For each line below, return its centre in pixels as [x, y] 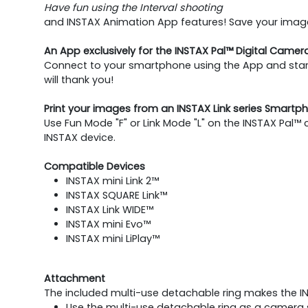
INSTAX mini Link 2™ [112, 180]
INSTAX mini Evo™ [108, 224]
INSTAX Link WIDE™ [110, 209]
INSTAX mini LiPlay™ [113, 238]
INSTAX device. [80, 137]
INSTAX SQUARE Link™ [117, 195]
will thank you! [79, 79]
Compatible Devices [95, 166]
